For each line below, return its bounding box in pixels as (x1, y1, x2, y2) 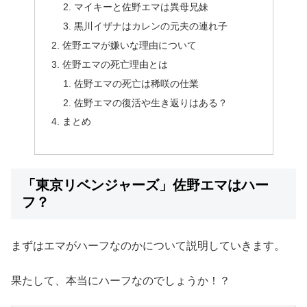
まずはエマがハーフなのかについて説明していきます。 (11, 240, 285, 252)
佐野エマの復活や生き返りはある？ (74, 97, 228, 108)
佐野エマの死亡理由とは (62, 58, 168, 70)
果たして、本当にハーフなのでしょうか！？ (11, 274, 230, 286)
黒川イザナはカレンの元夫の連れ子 (74, 21, 228, 32)
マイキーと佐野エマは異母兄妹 (74, 1, 209, 13)
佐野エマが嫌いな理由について (62, 39, 197, 51)
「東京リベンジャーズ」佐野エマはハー (22, 177, 269, 193)
